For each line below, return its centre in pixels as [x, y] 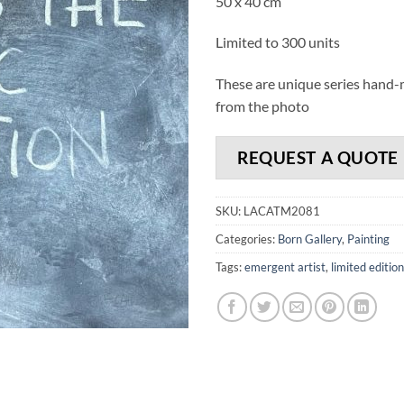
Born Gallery [310, 239]
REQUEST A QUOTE [318, 157]
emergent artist [285, 267]
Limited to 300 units [278, 42]
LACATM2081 [282, 211]
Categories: [247, 239]
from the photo [262, 106]
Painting [368, 239]
